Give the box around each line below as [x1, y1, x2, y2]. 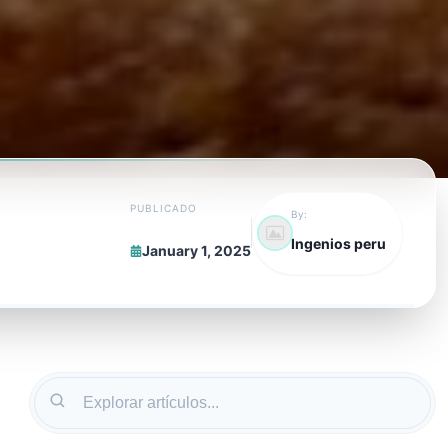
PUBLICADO [130, 202, 197, 214]
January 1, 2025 [142, 242, 251, 259]
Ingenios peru [291, 234, 386, 252]
